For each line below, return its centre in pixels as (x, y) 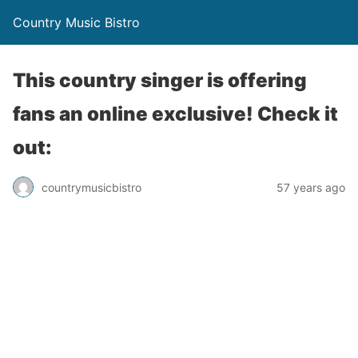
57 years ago (311, 187)
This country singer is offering (160, 80)
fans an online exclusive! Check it (175, 114)
